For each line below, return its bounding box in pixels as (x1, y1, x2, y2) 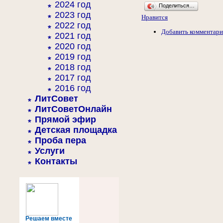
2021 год (55, 31, 91, 41)
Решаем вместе (25, 215, 72, 222)
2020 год (55, 41, 91, 51)
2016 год (55, 83, 91, 93)
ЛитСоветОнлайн (35, 104, 112, 114)
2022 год (55, 20, 91, 30)
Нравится (141, 13, 168, 21)
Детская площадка (35, 125, 117, 135)
